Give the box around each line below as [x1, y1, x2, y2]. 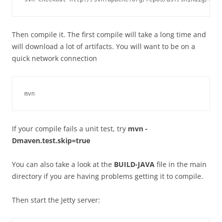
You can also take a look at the [12, 160, 114, 169]
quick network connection [12, 54, 97, 63]
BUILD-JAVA [114, 160, 155, 169]
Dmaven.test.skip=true [12, 136, 90, 146]
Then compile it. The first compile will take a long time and [12, 30, 206, 40]
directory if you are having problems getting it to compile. [12, 171, 203, 181]
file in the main [155, 160, 207, 169]
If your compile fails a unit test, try [12, 124, 128, 134]
